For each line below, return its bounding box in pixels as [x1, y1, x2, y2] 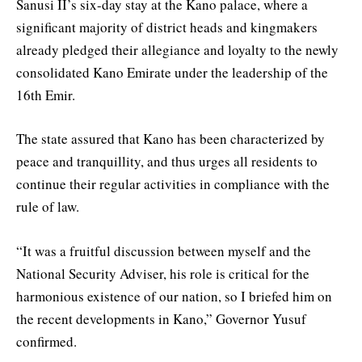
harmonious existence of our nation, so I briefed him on [16, 286, 332, 305]
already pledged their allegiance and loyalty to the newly [16, 40, 339, 60]
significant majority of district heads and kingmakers [16, 18, 318, 37]
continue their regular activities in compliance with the [16, 175, 330, 194]
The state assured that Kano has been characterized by [16, 129, 325, 149]
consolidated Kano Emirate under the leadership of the [16, 63, 328, 82]
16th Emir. [16, 86, 75, 105]
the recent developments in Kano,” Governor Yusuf [16, 309, 306, 328]
